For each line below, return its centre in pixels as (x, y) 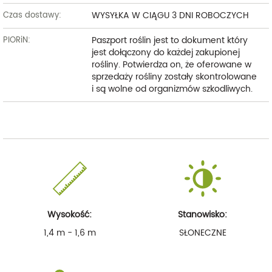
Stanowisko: (202, 214)
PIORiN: (17, 40)
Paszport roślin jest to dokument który (169, 40)
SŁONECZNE (202, 233)
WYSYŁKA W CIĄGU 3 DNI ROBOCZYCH (170, 15)
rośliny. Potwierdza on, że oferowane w (171, 64)
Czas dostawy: (32, 15)
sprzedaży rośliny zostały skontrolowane (174, 76)
